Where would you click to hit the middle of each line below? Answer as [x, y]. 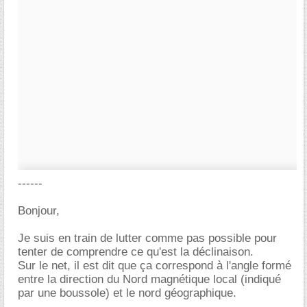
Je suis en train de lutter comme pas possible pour [147, 238]
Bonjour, [39, 211]
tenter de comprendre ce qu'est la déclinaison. [136, 252]
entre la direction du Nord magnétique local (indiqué [149, 279]
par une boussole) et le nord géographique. [127, 293]
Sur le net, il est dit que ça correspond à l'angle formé [155, 266]
